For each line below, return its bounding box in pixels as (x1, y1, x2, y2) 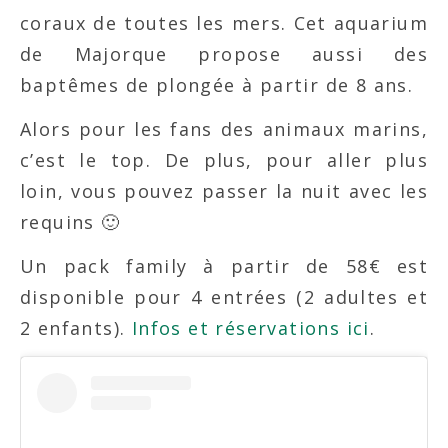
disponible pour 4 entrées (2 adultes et (20, 285, 428, 309)
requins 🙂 (20, 210, 121, 234)
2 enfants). (20, 316, 132, 340)
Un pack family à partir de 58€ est (20, 254, 428, 278)
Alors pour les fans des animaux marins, (20, 117, 428, 141)
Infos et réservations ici (131, 316, 370, 340)
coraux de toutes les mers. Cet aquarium (20, 11, 428, 35)
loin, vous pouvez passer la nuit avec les (20, 179, 428, 203)
